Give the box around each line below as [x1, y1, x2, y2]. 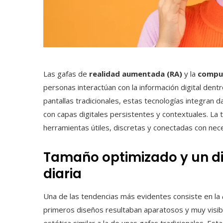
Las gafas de [43, 69, 89, 79]
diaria [43, 165, 82, 183]
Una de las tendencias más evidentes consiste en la [43, 191, 222, 202]
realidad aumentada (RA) [89, 69, 182, 79]
